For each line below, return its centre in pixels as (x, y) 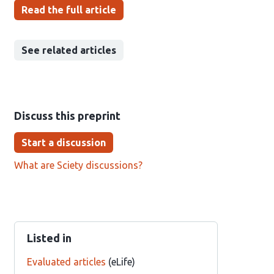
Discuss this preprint (67, 116)
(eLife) (120, 262)
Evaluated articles (66, 262)
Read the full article (68, 10)
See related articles (68, 50)
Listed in (49, 238)
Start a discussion (63, 143)
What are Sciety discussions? (78, 165)
